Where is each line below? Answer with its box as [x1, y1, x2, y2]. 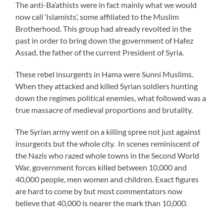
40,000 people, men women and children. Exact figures [15, 174, 199, 184]
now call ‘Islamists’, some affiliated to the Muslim [15, 11, 179, 21]
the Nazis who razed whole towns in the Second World [15, 150, 200, 160]
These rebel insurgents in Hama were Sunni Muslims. [15, 69, 194, 79]
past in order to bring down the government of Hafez [15, 35, 194, 45]
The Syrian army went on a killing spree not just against [15, 126, 201, 136]
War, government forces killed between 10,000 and [15, 162, 187, 172]
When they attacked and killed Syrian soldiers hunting [15, 81, 198, 91]
